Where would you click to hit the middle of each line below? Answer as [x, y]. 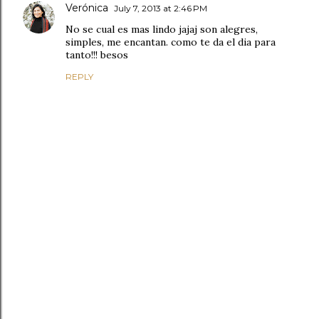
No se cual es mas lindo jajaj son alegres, [162, 30]
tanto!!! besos [97, 55]
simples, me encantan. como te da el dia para [171, 42]
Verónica [87, 8]
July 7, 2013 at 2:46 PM [161, 9]
